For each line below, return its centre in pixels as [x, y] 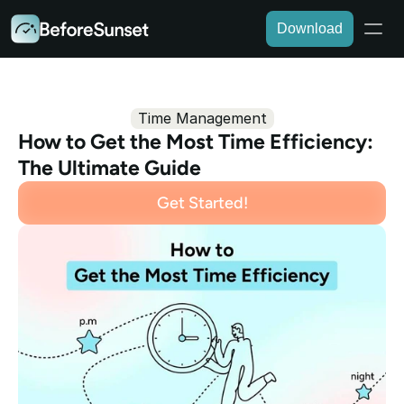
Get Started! [202, 202]
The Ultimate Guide [110, 168]
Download [310, 28]
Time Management [202, 118]
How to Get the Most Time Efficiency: [196, 142]
